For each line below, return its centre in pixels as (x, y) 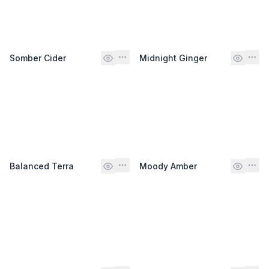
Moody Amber (168, 166)
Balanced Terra (42, 166)
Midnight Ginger (173, 58)
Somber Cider (38, 58)
